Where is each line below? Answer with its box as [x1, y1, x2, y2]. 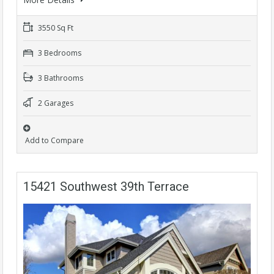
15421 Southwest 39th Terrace [23, 179, 189, 194]
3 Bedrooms [36, 48, 81, 59]
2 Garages [36, 98, 73, 109]
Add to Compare [25, 135, 84, 146]
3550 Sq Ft [36, 23, 73, 34]
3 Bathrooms [36, 73, 83, 84]
